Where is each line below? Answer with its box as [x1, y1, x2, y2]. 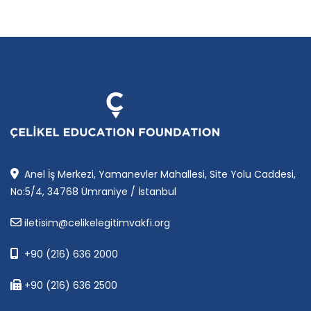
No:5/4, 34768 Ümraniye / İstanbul [10, 184, 176, 199]
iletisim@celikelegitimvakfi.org [24, 215, 170, 230]
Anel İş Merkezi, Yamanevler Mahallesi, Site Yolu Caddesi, [24, 167, 296, 181]
